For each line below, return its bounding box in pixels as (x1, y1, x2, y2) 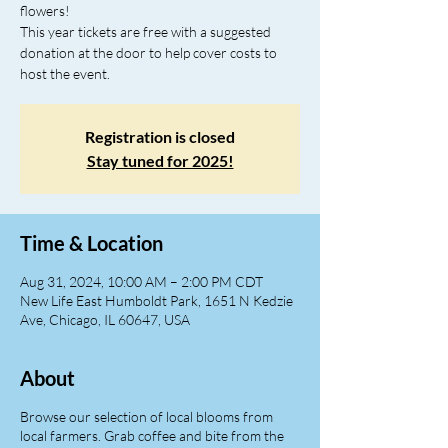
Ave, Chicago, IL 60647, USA (20, 311, 190, 329)
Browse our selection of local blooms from (20, 408, 273, 426)
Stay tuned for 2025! (86, 151, 234, 171)
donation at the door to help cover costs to (20, 44, 277, 62)
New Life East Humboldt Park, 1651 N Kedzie (20, 292, 293, 310)
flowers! (20, 2, 70, 20)
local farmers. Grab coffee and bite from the (20, 427, 284, 445)
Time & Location (20, 231, 163, 256)
